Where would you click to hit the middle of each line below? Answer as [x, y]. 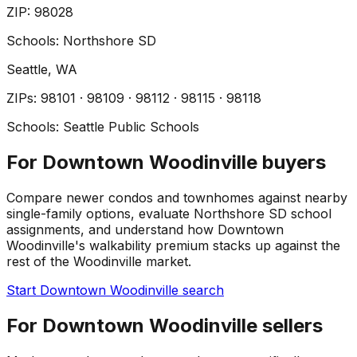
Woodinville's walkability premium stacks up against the [173, 246]
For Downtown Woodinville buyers [166, 163]
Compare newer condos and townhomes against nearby [177, 198]
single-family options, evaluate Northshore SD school [169, 214]
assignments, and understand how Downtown [145, 230]
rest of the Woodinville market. [99, 262]
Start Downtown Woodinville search [115, 290]
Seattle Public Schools [131, 127]
